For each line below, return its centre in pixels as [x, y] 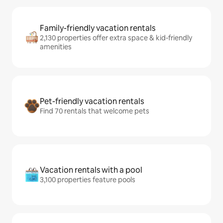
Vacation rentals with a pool [91, 170]
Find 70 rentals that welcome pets [95, 111]
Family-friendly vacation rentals [98, 28]
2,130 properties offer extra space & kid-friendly [116, 38]
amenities [56, 47]
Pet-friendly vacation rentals [92, 101]
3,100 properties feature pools [88, 180]
